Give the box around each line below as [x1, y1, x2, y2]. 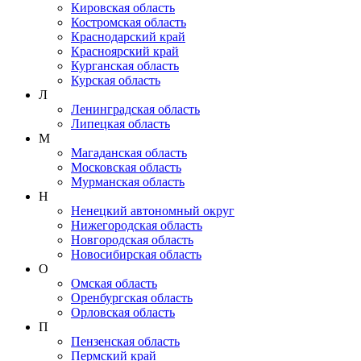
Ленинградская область [71, 102, 200, 116]
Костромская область [71, 15, 186, 29]
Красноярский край [71, 44, 179, 58]
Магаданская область [71, 145, 187, 160]
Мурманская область [71, 174, 185, 189]
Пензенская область [71, 334, 180, 348]
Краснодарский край [71, 29, 185, 44]
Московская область [71, 160, 181, 174]
